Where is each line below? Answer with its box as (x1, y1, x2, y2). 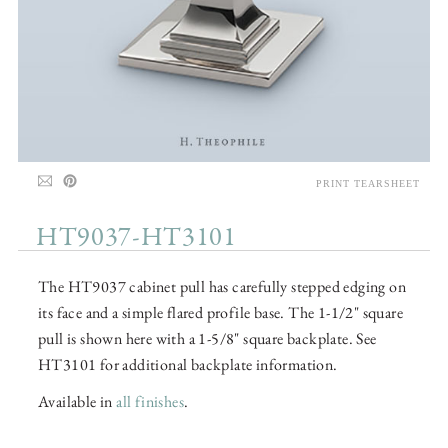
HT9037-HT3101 (36, 220, 237, 257)
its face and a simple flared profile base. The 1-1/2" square (38, 302, 403, 324)
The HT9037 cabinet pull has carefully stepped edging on (38, 276, 406, 298)
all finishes (116, 391, 185, 413)
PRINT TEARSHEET (316, 178, 420, 190)
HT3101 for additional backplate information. (38, 354, 338, 376)
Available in (38, 391, 117, 413)
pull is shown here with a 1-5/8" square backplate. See (38, 328, 377, 350)
